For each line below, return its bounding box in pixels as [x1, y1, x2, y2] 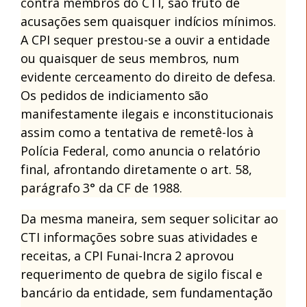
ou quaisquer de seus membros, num [21, 49, 240, 66]
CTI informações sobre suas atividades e [21, 228, 258, 245]
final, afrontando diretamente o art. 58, [21, 160, 252, 177]
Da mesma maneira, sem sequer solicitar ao [21, 210, 278, 227]
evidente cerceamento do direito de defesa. [21, 68, 275, 85]
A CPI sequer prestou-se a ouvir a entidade [21, 31, 270, 48]
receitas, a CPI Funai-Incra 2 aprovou [21, 247, 235, 264]
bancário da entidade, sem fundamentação [21, 284, 273, 301]
